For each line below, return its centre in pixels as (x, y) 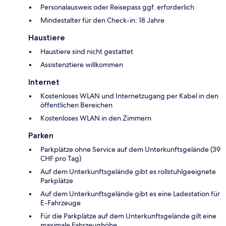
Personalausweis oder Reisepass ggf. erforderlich (117, 7)
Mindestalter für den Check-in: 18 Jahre (102, 20)
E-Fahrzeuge (61, 203)
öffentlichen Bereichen (76, 105)
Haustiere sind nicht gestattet (87, 51)
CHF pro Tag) (61, 158)
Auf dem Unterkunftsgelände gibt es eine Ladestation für (130, 193)
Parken (41, 135)
